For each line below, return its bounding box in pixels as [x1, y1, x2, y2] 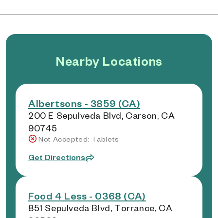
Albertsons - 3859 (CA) [28, 97, 141, 109]
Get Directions [28, 152, 86, 162]
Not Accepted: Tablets [38, 134, 119, 144]
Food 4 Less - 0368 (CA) [28, 189, 146, 202]
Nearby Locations [55, 53, 163, 69]
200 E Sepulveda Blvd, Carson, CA [28, 109, 175, 121]
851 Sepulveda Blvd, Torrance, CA [28, 202, 173, 213]
